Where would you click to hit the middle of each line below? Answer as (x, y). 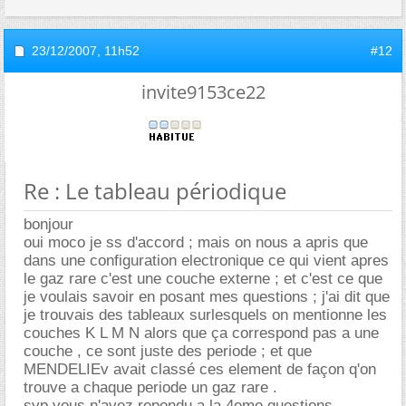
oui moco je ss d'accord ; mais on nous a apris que (196, 242)
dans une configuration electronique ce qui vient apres (206, 260)
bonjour (48, 224)
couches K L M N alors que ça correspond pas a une (201, 333)
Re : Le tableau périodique (155, 190)
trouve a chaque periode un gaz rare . (150, 387)
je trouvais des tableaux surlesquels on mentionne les (205, 314)
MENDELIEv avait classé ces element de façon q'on (200, 369)
